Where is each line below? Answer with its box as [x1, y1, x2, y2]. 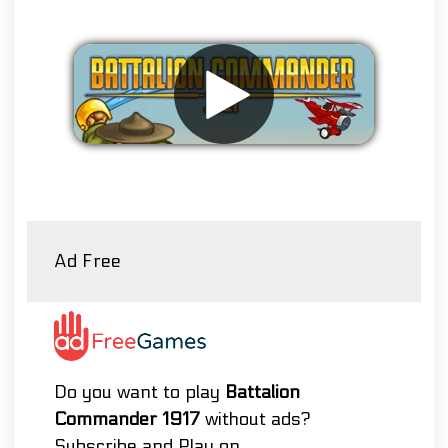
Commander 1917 [54, 409, 200, 430]
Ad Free [54, 251, 121, 272]
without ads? [200, 409, 311, 430]
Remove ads [173, 173, 275, 194]
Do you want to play [54, 382, 225, 403]
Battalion [225, 382, 300, 403]
